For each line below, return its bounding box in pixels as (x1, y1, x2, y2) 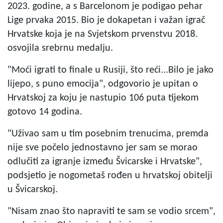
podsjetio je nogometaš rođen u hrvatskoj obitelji (7, 170, 213, 181)
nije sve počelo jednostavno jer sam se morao (7, 142, 198, 153)
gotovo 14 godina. (7, 107, 82, 117)
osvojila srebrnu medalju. (7, 43, 113, 53)
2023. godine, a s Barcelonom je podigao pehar (7, 1, 203, 11)
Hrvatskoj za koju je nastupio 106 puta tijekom (7, 93, 199, 103)
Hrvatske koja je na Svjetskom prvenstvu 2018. (7, 29, 198, 39)
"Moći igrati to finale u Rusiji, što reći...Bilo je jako (7, 65, 214, 75)
